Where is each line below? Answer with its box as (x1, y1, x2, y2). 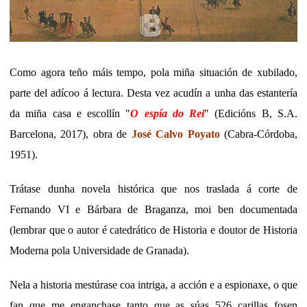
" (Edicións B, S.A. (204, 107, 298, 119)
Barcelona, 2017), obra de (10, 127, 132, 140)
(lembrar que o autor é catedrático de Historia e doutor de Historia (10, 223, 297, 236)
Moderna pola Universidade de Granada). (10, 244, 192, 256)
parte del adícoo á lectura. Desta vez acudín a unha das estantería (10, 86, 297, 99)
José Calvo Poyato (131, 127, 220, 140)
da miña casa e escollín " (10, 107, 131, 119)
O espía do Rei (130, 107, 205, 119)
